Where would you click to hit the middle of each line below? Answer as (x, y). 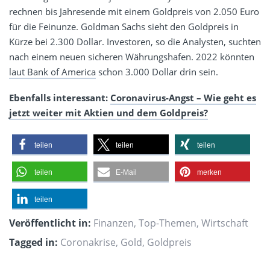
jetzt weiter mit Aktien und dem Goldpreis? (108, 112)
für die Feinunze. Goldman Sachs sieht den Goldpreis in (124, 26)
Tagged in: (33, 242)
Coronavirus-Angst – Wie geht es (183, 97)
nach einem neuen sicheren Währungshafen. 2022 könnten (132, 56)
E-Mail (126, 172)
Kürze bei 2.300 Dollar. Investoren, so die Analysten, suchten (135, 41)
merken (209, 172)
